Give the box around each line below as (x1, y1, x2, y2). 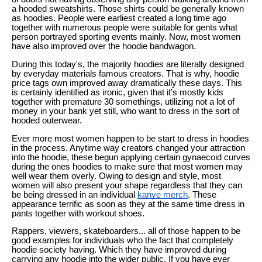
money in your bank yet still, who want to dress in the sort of (12, 106, 239, 116)
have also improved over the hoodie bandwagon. (12, 42, 196, 51)
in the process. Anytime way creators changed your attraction (12, 143, 245, 153)
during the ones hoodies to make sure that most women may (12, 161, 243, 171)
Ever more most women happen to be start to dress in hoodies (12, 133, 249, 143)
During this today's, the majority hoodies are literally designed (12, 59, 244, 69)
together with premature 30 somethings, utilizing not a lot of (12, 96, 235, 106)
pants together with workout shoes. (12, 208, 144, 218)
